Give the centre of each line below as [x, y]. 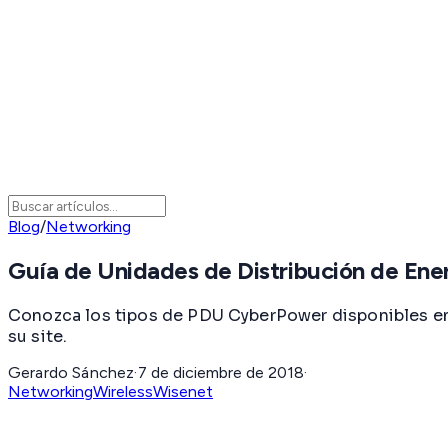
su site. [38, 336]
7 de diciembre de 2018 [220, 372]
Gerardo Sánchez [71, 372]
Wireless [123, 391]
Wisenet [183, 391]
